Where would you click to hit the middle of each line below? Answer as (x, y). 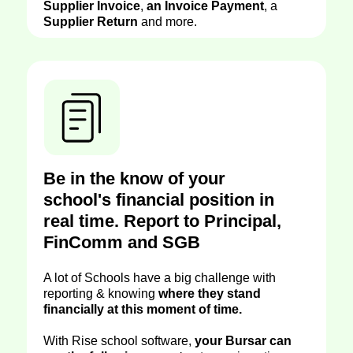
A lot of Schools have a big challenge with (160, 278)
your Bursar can (243, 341)
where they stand (210, 294)
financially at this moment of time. (143, 309)
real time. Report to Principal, (162, 221)
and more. (167, 22)
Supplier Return (91, 22)
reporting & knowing (101, 294)
